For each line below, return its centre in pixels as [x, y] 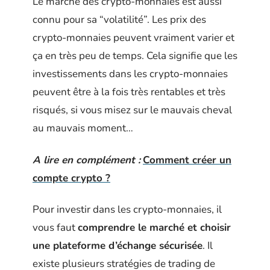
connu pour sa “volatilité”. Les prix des [119, 20]
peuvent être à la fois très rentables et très [129, 92]
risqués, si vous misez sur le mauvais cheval [132, 110]
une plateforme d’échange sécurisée [118, 246]
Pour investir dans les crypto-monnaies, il [127, 209]
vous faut [55, 228]
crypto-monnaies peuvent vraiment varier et [133, 38]
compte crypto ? [71, 178]
